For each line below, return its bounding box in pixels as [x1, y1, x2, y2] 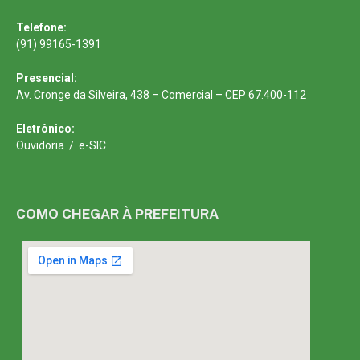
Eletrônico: [16, 121, 75, 135]
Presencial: [16, 71, 77, 84]
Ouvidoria [16, 138, 64, 152]
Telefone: [16, 20, 67, 34]
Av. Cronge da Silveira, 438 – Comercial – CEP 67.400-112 [16, 88, 306, 101]
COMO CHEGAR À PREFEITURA [16, 205, 219, 222]
